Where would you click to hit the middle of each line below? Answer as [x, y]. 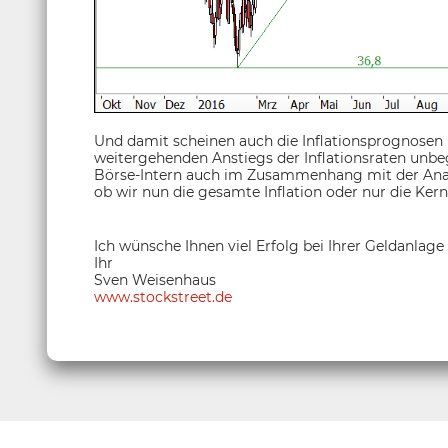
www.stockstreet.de [163, 297]
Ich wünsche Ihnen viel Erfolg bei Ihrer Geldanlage [269, 246]
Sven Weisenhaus [155, 280]
